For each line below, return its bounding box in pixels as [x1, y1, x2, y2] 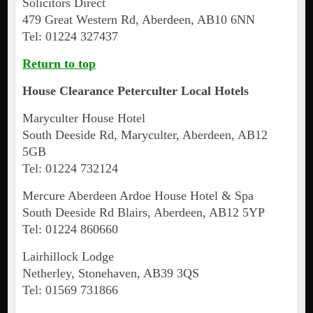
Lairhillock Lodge [22, 249, 114, 264]
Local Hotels [180, 84, 249, 99]
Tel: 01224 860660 [22, 222, 118, 237]
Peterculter [117, 84, 181, 99]
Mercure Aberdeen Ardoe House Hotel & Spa [22, 189, 254, 203]
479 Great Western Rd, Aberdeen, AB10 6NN [22, 13, 255, 27]
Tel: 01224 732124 [22, 161, 118, 176]
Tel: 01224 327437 [22, 29, 118, 44]
